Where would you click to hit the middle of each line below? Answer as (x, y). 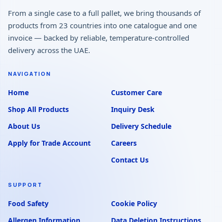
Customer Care (137, 93)
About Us (24, 126)
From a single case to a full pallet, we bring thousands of (104, 13)
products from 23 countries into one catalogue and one (102, 26)
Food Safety (28, 204)
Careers (124, 143)
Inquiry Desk (133, 110)
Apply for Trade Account (49, 143)
